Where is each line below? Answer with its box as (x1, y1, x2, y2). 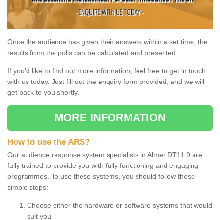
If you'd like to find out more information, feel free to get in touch (7, 66, 206, 75)
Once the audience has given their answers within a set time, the (7, 37, 208, 46)
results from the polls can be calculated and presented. (7, 48, 178, 56)
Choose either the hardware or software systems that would (27, 201, 212, 209)
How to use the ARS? (7, 137, 90, 147)
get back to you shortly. (7, 88, 81, 96)
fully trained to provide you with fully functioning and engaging (7, 161, 198, 169)
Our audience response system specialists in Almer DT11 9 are (7, 150, 202, 159)
